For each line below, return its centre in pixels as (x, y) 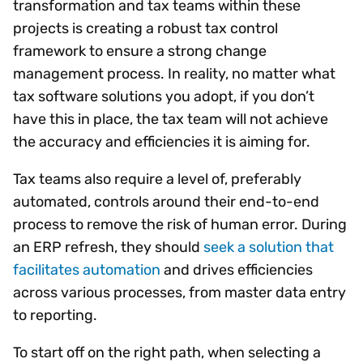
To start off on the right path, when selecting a (167, 352)
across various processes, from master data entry (179, 292)
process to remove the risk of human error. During (180, 224)
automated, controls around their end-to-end (166, 201)
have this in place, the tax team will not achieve (171, 119)
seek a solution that (269, 247)
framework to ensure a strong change (140, 51)
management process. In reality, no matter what (174, 73)
